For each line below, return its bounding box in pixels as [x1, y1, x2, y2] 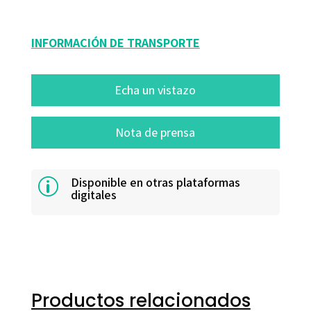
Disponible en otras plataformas [70, 174, 240, 191]
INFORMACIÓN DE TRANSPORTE [31, 35, 200, 51]
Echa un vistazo [115, 82, 196, 99]
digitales [70, 187, 117, 203]
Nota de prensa [115, 124, 196, 141]
